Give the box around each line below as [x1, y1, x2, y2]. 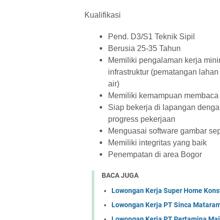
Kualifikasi [84, 11, 121, 19]
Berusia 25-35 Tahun [108, 44, 181, 53]
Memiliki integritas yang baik [108, 138, 207, 147]
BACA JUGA [102, 171, 138, 179]
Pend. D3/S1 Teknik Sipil [108, 32, 195, 41]
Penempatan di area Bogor [108, 150, 202, 159]
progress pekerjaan [108, 115, 175, 123]
